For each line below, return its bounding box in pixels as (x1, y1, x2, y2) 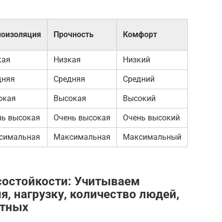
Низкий (123, 55, 150, 64)
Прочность (54, 29, 94, 39)
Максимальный (123, 132, 181, 142)
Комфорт (123, 29, 157, 39)
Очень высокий (123, 112, 180, 122)
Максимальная (54, 132, 111, 142)
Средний (123, 74, 155, 84)
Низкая (54, 55, 81, 64)
